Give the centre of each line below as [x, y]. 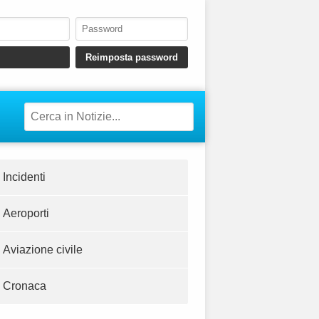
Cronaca [25, 286]
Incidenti [24, 177]
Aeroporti [26, 214]
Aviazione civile [43, 250]
